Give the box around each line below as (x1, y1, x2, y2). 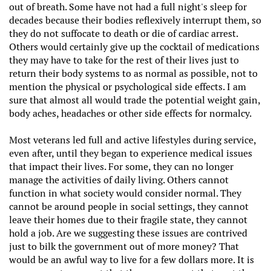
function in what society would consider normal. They (9, 186, 241, 200)
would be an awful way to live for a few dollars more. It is (9, 253, 254, 266)
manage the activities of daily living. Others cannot (9, 173, 229, 186)
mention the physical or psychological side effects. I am (9, 80, 246, 93)
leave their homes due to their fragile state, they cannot (9, 213, 247, 226)
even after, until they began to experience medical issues (9, 146, 252, 160)
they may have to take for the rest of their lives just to (9, 53, 239, 67)
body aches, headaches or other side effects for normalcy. (9, 106, 256, 120)
